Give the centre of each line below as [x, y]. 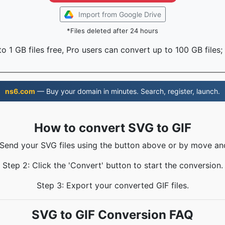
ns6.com [20, 91]
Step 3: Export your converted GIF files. [113, 185]
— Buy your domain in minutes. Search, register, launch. [128, 91]
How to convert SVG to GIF [113, 128]
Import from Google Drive [120, 14]
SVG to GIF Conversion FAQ [113, 215]
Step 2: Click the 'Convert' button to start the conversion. [113, 165]
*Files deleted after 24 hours [113, 31]
